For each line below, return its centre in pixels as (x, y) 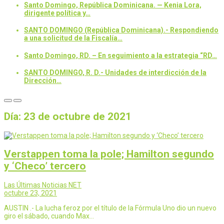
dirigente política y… (57, 13)
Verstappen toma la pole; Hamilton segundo (109, 154)
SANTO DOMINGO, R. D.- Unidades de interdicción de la (115, 73)
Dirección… (43, 81)
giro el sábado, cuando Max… (49, 216)
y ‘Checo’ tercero (45, 166)
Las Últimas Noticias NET (43, 185)
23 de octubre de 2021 (77, 117)
